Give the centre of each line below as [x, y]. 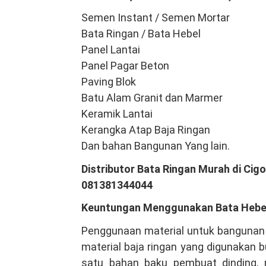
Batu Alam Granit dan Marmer [152, 98]
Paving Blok [109, 82]
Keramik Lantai [117, 114]
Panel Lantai [111, 50]
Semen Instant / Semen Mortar [156, 18]
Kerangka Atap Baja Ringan [146, 130]
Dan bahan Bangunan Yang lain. [156, 146]
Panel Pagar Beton [125, 66]
